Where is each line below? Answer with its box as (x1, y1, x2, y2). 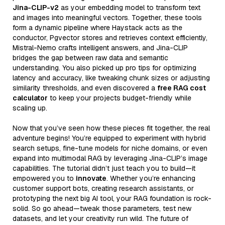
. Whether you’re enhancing (106, 173, 195, 183)
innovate (76, 173, 106, 183)
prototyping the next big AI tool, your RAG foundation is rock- (13, 193, 211, 203)
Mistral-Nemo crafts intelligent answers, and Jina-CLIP (13, 43, 188, 52)
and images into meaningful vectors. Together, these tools (13, 13, 202, 22)
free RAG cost (157, 83, 206, 92)
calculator (13, 93, 48, 102)
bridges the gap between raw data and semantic (13, 53, 168, 62)
